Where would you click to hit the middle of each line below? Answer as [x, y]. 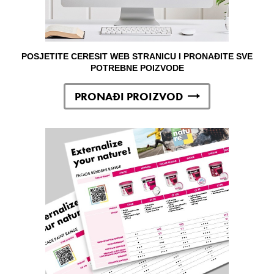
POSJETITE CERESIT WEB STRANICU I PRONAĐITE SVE [137, 56]
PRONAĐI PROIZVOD [128, 96]
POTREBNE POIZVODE [137, 68]
